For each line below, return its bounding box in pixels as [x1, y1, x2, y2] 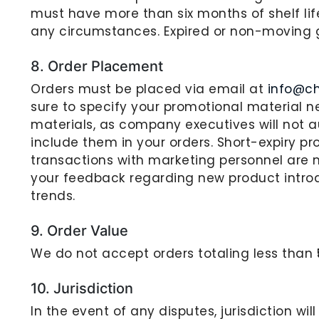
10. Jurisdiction [31, 280, 133, 297]
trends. [31, 187, 75, 204]
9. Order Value [31, 222, 128, 239]
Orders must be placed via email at [31, 80, 268, 98]
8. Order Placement [31, 58, 163, 75]
